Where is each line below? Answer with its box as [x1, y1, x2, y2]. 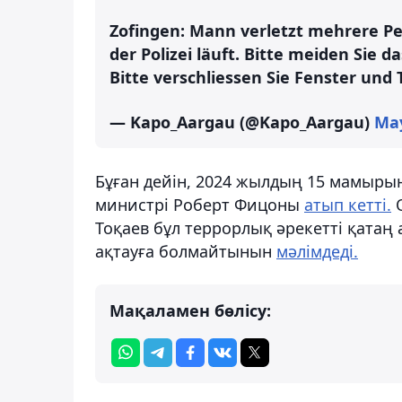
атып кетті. [304, 193, 391, 215]
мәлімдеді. [276, 240, 358, 262]
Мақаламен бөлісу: [109, 299, 271, 321]
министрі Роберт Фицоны [95, 193, 304, 215]
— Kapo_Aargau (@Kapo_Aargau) [109, 110, 374, 133]
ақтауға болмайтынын [95, 240, 276, 262]
